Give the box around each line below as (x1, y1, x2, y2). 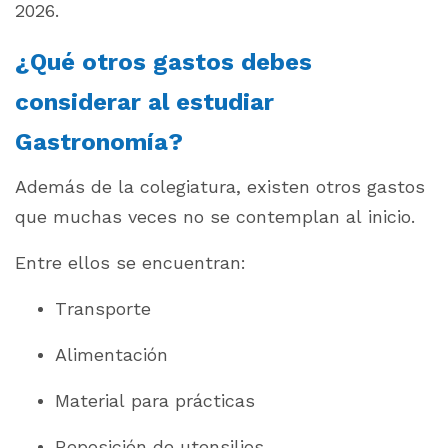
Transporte (55, 298, 151, 320)
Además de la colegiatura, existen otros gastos (15, 176, 425, 198)
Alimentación (55, 344, 168, 366)
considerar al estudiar (15, 88, 274, 117)
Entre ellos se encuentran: (15, 252, 246, 274)
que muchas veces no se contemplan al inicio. (15, 206, 415, 228)
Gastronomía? (15, 128, 183, 157)
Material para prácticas (55, 390, 255, 412)
